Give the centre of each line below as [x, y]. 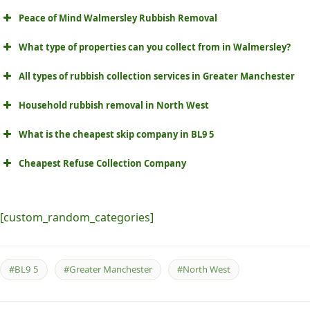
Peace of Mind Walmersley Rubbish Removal [118, 18]
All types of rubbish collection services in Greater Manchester [157, 76]
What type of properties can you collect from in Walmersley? [155, 47]
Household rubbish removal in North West [114, 106]
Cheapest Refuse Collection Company [102, 164]
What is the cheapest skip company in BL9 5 [116, 135]
